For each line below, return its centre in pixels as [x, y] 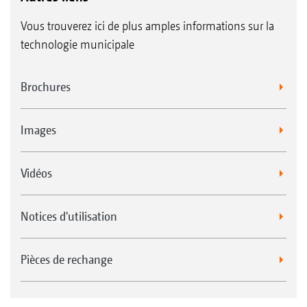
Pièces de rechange [66, 259]
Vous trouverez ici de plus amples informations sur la [147, 25]
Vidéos [36, 173]
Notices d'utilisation [69, 216]
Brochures [46, 86]
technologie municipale [77, 44]
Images [38, 130]
